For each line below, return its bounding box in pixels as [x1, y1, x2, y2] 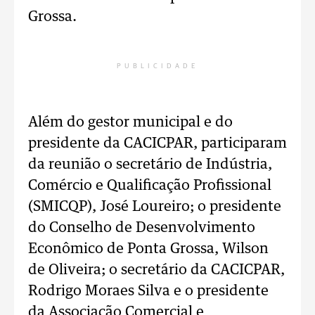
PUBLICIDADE [117, 63, 198, 70]
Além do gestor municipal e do [28, 115, 233, 129]
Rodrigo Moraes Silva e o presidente [28, 284, 269, 298]
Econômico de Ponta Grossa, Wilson [28, 242, 269, 256]
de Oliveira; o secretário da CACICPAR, [28, 263, 285, 277]
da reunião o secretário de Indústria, [28, 157, 272, 172]
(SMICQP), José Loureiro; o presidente [28, 200, 281, 214]
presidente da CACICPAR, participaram [28, 136, 287, 150]
